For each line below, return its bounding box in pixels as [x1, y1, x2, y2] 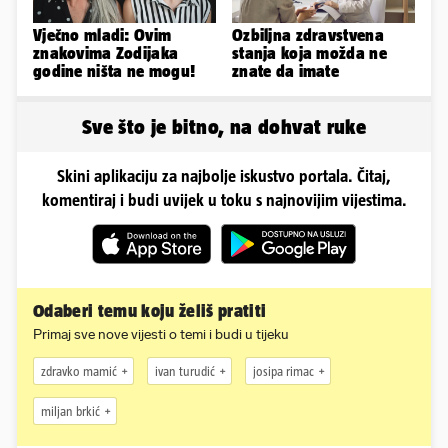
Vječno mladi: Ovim [33, 26, 172, 45]
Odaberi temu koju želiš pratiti [33, 301, 267, 322]
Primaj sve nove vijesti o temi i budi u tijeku [33, 326, 289, 344]
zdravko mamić [41, 363, 117, 379]
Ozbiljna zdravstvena [232, 26, 384, 45]
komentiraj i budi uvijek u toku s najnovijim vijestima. [41, 191, 407, 210]
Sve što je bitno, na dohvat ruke [81, 115, 367, 139]
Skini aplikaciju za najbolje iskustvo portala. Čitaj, [57, 167, 391, 186]
